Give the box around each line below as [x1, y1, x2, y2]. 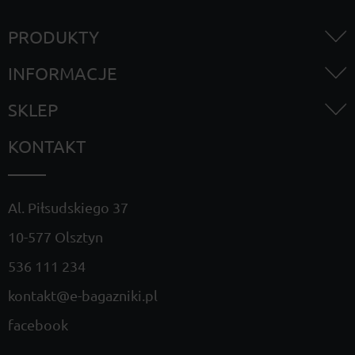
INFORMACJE [8, 63, 117, 83]
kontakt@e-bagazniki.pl [8, 287, 158, 303]
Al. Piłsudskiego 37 [8, 199, 128, 216]
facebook [8, 316, 68, 333]
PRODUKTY [8, 26, 99, 47]
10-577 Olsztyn [8, 228, 103, 245]
